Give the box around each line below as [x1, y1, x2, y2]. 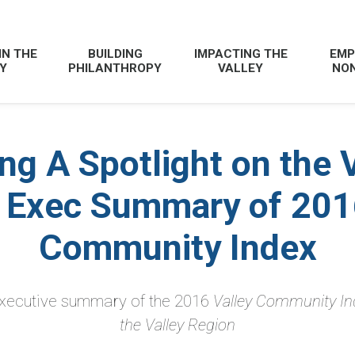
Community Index [38, 227, 317, 269]
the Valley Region [120, 315, 235, 334]
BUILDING [87, 46, 143, 61]
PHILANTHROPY [68, 60, 162, 75]
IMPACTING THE [193, 46, 288, 61]
